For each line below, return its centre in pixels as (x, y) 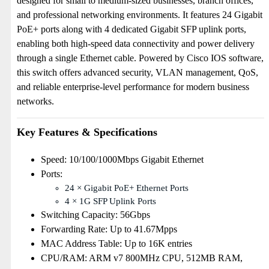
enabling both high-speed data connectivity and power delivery (136, 44)
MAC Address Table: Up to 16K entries (116, 243)
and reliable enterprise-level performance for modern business (133, 87)
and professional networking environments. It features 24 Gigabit (140, 15)
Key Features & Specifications (87, 132)
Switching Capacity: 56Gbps (95, 215)
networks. (35, 101)
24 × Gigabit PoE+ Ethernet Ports (127, 188)
